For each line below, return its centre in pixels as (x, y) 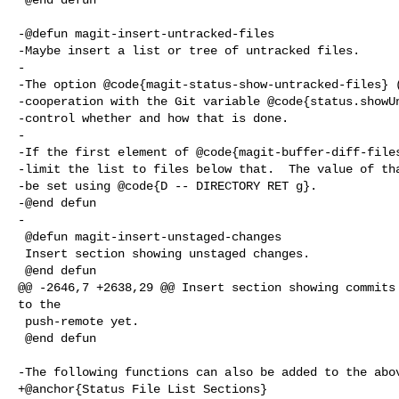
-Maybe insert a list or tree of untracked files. (189, 50)
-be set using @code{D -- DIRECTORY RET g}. (167, 186)
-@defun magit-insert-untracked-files (146, 33)
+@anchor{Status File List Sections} (142, 389)
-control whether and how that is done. (153, 118)
